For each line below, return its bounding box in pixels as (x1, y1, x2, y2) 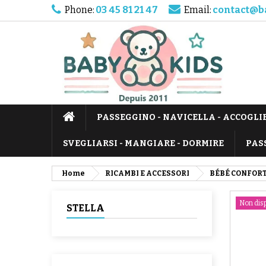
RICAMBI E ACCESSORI (105, 169, 189, 178)
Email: (184, 4, 211, 15)
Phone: (65, 4, 94, 15)
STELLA (66, 202, 104, 214)
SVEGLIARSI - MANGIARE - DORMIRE (63, 138, 224, 148)
